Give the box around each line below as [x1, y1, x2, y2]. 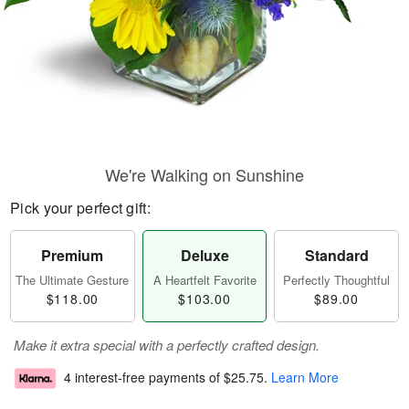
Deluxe [180, 245, 229, 266]
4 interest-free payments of [64, 368, 224, 387]
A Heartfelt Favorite [152, 271, 257, 288]
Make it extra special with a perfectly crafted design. [14, 335, 320, 354]
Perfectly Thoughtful [283, 271, 391, 288]
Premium [41, 245, 104, 266]
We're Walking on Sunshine [105, 163, 304, 186]
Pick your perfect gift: [10, 197, 151, 218]
